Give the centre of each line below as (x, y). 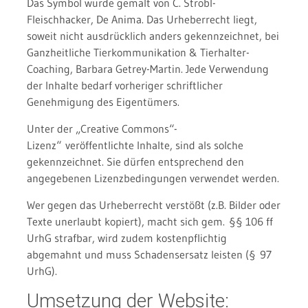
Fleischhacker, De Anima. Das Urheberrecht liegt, (142, 20)
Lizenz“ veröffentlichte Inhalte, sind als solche (135, 145)
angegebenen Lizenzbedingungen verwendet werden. (153, 178)
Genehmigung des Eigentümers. (103, 102)
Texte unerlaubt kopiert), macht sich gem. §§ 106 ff (150, 222)
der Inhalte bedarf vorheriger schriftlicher (124, 86)
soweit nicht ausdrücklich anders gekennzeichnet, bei (153, 36)
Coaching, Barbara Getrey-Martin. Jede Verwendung (150, 69)
